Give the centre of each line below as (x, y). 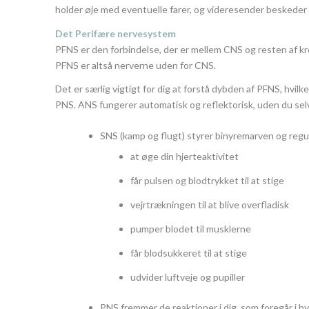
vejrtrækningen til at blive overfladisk (210, 205)
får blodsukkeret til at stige (189, 253)
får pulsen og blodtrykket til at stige (207, 181)
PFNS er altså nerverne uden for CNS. (136, 65)
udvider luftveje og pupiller (188, 277)
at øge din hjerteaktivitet (185, 157)
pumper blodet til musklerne (191, 229)
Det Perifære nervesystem (116, 33)
